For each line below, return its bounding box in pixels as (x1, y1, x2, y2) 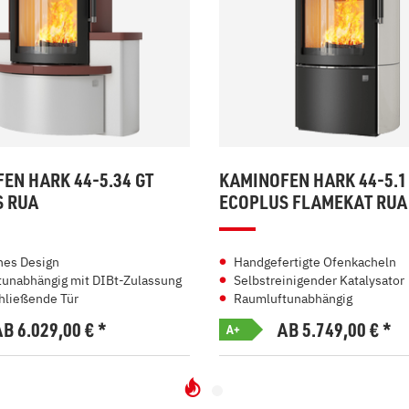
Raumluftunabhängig (234, 290, 352, 307)
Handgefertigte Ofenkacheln (234, 254, 396, 270)
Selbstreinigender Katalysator (234, 272, 404, 288)
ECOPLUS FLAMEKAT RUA (219, 190, 407, 214)
